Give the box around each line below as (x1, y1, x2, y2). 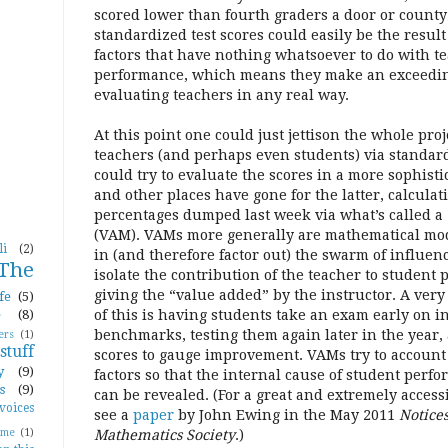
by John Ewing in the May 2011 (174, 407, 399, 424)
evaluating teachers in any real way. (94, 87, 349, 104)
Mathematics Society (94, 427, 235, 444)
